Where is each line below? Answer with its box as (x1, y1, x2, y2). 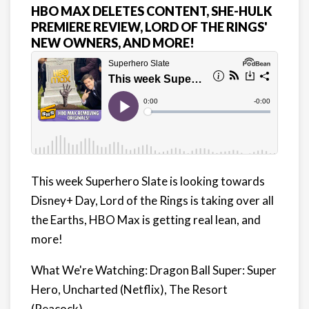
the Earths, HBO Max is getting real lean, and (31, 212, 261, 227)
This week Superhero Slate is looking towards (31, 174, 265, 188)
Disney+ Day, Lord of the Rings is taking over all (31, 193, 274, 208)
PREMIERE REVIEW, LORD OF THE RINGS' (31, 19, 268, 34)
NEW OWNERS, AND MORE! (31, 35, 195, 50)
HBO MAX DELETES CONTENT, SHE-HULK (31, 3, 272, 19)
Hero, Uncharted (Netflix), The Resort (31, 282, 228, 297)
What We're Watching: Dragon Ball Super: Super (31, 263, 277, 277)
